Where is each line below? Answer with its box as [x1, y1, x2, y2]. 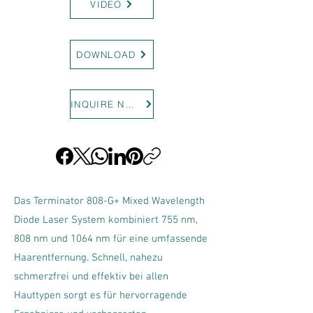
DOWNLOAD [76, 49, 136, 60]
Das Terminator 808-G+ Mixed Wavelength [14, 195, 205, 208]
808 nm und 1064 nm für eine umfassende [14, 233, 208, 245]
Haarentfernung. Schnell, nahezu [14, 252, 163, 264]
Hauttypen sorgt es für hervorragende [14, 289, 187, 302]
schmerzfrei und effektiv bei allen [14, 270, 168, 283]
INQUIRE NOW [124, 99, 134, 110]
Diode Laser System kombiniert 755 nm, [14, 214, 198, 226]
